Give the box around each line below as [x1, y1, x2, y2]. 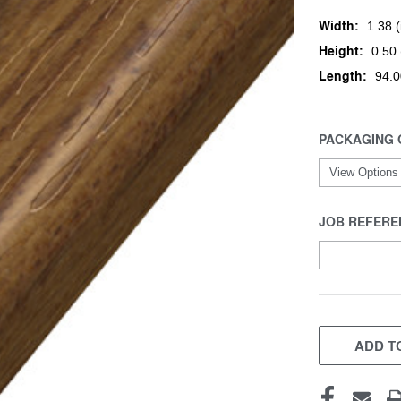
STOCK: [319, 334, 367, 354]
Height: [319, 40, 363, 60]
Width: [319, 15, 359, 35]
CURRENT [319, 315, 380, 335]
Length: [319, 65, 367, 85]
